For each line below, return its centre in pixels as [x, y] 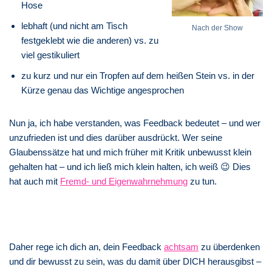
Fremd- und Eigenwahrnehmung [124, 181]
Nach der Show [217, 28]
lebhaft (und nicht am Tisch [74, 25]
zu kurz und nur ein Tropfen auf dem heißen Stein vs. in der [138, 75]
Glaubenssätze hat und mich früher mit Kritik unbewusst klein [130, 152]
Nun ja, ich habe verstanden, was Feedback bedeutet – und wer [135, 123]
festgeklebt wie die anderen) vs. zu [90, 40]
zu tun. [202, 181]
